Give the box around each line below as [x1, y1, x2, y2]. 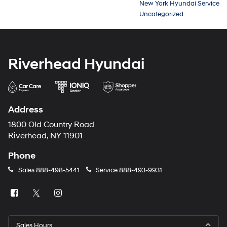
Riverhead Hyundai [8, 55, 144, 74]
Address [8, 104, 43, 116]
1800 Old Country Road [8, 120, 94, 130]
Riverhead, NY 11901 [8, 131, 83, 141]
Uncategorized [139, 10, 183, 19]
